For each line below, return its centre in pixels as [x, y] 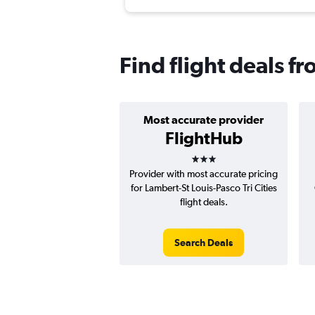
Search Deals [204, 243]
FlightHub [204, 138]
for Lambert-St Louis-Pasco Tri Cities [204, 188]
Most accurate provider [204, 120]
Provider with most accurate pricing [204, 174]
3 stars [216, 154]
